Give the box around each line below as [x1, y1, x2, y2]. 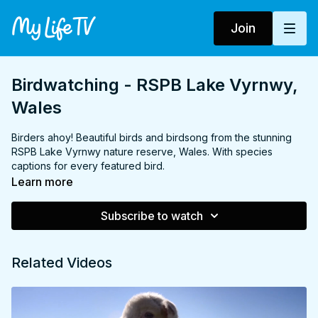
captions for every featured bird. [11, 160, 165, 172]
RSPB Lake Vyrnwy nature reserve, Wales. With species [11, 146, 273, 158]
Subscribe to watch [101, 209, 203, 223]
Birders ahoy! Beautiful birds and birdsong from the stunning [11, 131, 292, 143]
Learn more [11, 175, 73, 189]
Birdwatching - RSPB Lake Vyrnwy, [11, 75, 298, 95]
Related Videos [11, 254, 112, 271]
